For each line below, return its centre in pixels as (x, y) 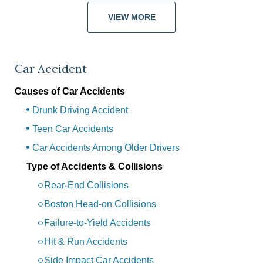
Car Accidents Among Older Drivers (106, 148)
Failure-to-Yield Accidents (97, 223)
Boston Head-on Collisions (100, 204)
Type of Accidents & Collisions (95, 167)
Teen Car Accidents (73, 129)
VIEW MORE (131, 17)
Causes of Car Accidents (70, 92)
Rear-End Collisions (86, 186)
